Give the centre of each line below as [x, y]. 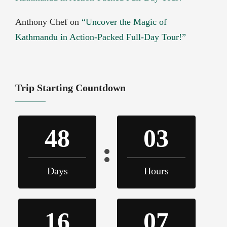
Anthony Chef [42, 22]
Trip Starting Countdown [71, 88]
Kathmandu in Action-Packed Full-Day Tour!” [101, 37]
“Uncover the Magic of [124, 22]
